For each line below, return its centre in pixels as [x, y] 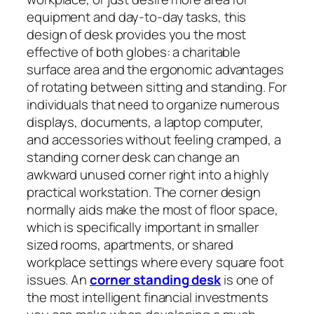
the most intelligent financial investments [148, 297]
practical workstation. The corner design [144, 192]
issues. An [58, 279]
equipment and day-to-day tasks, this [137, 16]
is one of [247, 279]
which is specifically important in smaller [143, 227]
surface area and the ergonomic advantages [155, 69]
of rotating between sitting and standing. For [157, 87]
